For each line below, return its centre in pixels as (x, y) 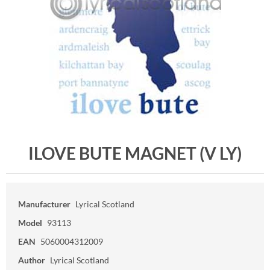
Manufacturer (44, 204)
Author (32, 260)
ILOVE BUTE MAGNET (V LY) (135, 153)
